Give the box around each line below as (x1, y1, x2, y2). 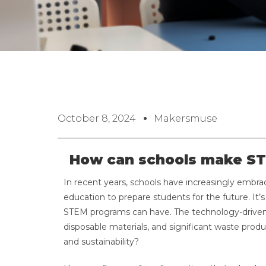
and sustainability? (64, 236, 141, 247)
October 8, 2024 (58, 113, 136, 124)
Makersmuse (154, 113, 217, 124)
